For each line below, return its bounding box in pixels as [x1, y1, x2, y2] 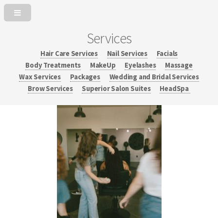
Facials [156, 49, 178, 58]
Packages [70, 72, 100, 81]
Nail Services [107, 49, 147, 58]
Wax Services [19, 72, 61, 81]
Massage [165, 60, 193, 70]
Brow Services [28, 84, 73, 93]
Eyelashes [125, 60, 156, 70]
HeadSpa [160, 84, 190, 93]
